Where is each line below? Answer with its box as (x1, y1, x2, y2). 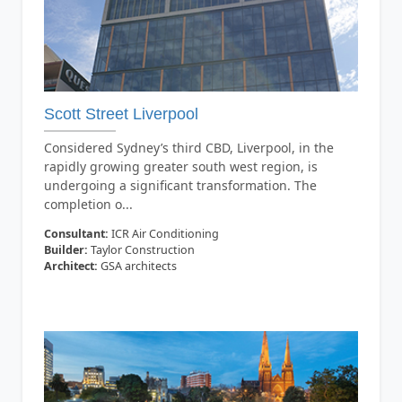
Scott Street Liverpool (43, 105, 198, 123)
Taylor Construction (87, 242, 195, 258)
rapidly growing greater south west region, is (43, 158, 318, 175)
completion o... (43, 196, 133, 213)
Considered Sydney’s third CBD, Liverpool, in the (43, 139, 334, 156)
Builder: (43, 242, 88, 258)
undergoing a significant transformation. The (43, 177, 317, 194)
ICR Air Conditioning (108, 226, 219, 241)
